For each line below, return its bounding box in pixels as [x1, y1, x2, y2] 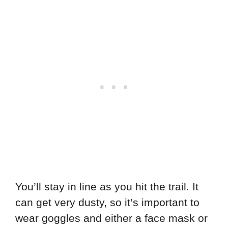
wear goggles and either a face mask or [15, 212, 208, 224]
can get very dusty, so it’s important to [15, 196, 199, 208]
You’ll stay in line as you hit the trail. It [15, 180, 198, 192]
